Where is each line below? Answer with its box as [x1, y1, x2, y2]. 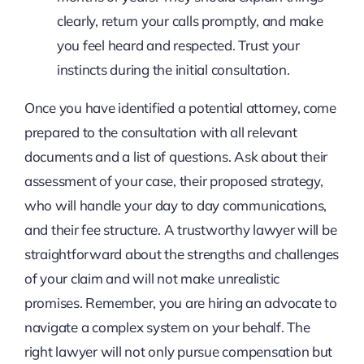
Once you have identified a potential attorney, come [24, 98, 336, 116]
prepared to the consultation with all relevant [24, 123, 297, 141]
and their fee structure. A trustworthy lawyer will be [24, 220, 337, 238]
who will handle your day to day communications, [24, 196, 327, 214]
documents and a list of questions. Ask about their [24, 147, 328, 165]
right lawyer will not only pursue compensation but [24, 342, 333, 360]
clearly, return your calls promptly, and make [56, 11, 323, 29]
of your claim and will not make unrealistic [24, 269, 280, 287]
